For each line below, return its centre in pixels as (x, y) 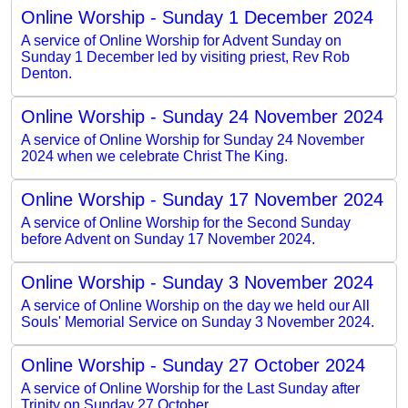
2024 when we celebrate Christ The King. (154, 156)
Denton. (46, 73)
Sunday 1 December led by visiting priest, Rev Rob (185, 56)
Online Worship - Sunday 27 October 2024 (193, 365)
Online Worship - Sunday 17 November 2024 (202, 199)
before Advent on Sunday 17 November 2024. (168, 239)
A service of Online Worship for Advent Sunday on (181, 40)
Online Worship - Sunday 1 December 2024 (197, 17)
